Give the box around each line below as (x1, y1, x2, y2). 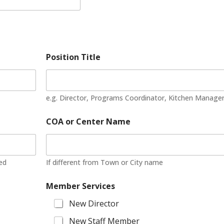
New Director (69, 198, 119, 209)
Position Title (46, 51, 101, 62)
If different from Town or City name (46, 157, 163, 167)
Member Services (46, 180, 115, 191)
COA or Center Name (46, 116, 131, 127)
